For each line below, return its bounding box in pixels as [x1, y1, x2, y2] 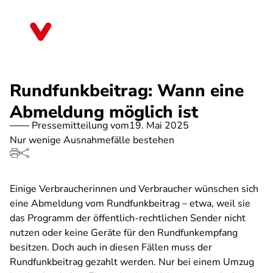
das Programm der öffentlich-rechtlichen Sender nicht [10, 211, 246, 225]
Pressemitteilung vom [32, 119, 129, 132]
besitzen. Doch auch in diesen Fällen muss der [10, 241, 212, 254]
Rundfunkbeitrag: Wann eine [10, 79, 244, 102]
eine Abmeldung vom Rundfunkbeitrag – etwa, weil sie [10, 197, 250, 210]
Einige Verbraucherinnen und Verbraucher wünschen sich [10, 182, 258, 196]
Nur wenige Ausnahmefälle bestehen [10, 133, 174, 147]
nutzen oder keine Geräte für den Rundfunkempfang [10, 226, 238, 239]
